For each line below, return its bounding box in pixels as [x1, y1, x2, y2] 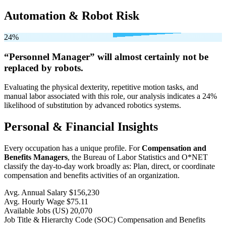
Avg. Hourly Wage [4, 197, 65, 206]
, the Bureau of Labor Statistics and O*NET [68, 153, 208, 162]
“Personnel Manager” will [4, 51, 115, 62]
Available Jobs [4, 206, 52, 215]
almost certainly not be [115, 51, 208, 62]
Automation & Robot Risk [4, 9, 139, 22]
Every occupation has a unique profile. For [4, 144, 142, 153]
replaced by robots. [4, 62, 83, 73]
